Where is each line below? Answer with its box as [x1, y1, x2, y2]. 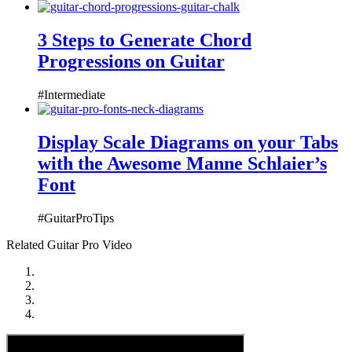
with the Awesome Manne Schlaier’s [38, 152, 327, 174]
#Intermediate [38, 87, 105, 101]
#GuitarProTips [38, 211, 114, 225]
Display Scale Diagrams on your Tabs [38, 131, 338, 152]
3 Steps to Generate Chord [38, 29, 251, 50]
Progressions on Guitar [38, 50, 225, 71]
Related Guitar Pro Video [6, 237, 132, 251]
